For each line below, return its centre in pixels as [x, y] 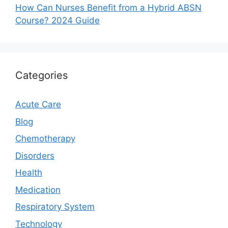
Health [29, 173]
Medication [38, 190]
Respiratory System [55, 207]
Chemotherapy [45, 139]
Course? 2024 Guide [58, 21]
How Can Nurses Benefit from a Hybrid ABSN [108, 8]
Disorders [35, 155]
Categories [41, 76]
